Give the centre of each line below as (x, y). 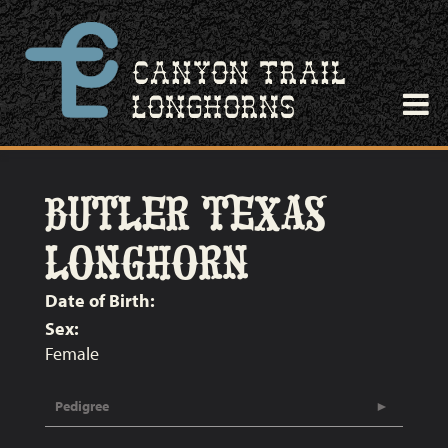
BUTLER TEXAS (185, 214)
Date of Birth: (100, 300)
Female (72, 353)
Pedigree (82, 406)
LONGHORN (146, 263)
